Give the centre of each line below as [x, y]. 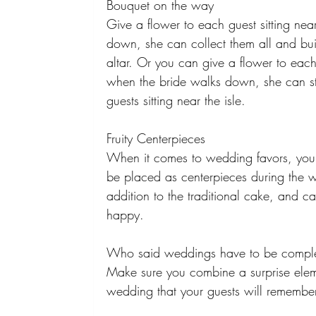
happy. [128, 215]
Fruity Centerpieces [158, 139]
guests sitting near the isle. [178, 101]
